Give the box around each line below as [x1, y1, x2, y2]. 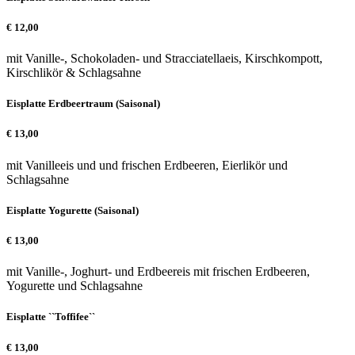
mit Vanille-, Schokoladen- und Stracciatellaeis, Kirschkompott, [6, 52, 323, 66]
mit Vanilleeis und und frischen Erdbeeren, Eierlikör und [6, 158, 288, 172]
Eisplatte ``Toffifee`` [6, 311, 95, 323]
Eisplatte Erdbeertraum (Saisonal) [6, 97, 160, 110]
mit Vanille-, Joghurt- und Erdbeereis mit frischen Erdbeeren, [6, 265, 310, 279]
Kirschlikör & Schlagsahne [6, 66, 141, 80]
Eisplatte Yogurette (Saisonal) [6, 204, 139, 216]
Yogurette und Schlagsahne [6, 279, 143, 293]
